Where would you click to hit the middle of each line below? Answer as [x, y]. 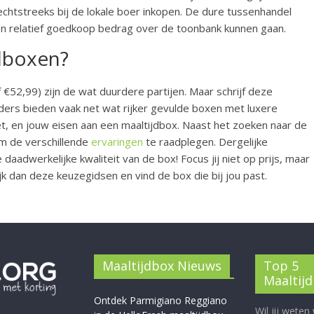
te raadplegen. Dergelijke [205, 142]
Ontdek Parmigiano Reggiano [161, 301]
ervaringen [117, 142]
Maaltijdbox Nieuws [162, 266]
